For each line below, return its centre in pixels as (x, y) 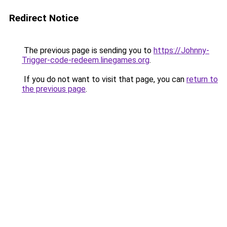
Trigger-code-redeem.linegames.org (86, 60)
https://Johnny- (181, 50)
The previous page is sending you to (88, 50)
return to (202, 79)
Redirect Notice (44, 18)
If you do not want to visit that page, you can (104, 79)
